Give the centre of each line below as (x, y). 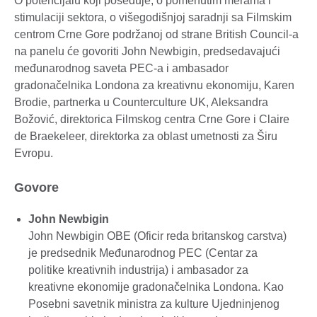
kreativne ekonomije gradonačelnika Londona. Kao (156, 287)
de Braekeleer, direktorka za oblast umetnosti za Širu (146, 136)
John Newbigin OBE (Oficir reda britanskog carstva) (157, 236)
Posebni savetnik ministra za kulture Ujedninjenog (154, 304)
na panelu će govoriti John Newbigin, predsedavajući (147, 51)
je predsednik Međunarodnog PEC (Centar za (143, 253)
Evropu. (34, 153)
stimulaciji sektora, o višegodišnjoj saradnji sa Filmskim (153, 17)
